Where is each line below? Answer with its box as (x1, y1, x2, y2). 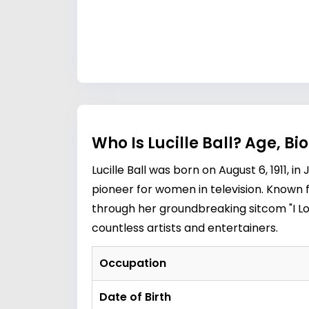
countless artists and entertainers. (92, 220, 278, 236)
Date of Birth (99, 289, 171, 305)
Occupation (99, 255, 166, 271)
